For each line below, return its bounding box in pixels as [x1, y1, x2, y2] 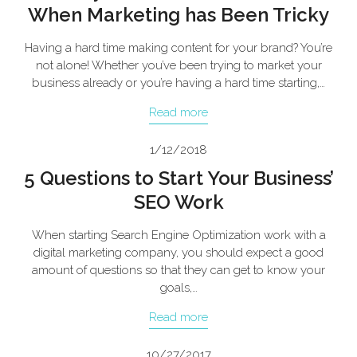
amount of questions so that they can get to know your [32, 263, 325, 277]
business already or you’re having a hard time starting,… [32, 76, 325, 90]
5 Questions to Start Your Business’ [23, 167, 334, 190]
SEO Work [133, 190, 224, 214]
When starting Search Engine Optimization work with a [31, 228, 326, 242]
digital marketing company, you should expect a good [33, 245, 324, 260]
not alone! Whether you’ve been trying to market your [35, 58, 322, 73]
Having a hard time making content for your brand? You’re [25, 41, 332, 55]
